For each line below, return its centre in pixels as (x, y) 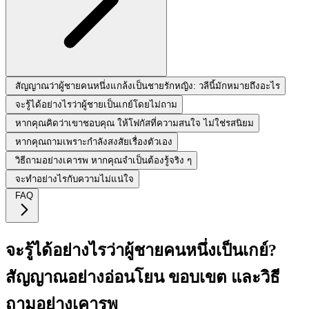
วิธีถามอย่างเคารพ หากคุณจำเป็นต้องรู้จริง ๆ (103, 160)
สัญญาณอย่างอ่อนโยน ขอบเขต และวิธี (143, 277)
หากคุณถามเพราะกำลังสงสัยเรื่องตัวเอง (94, 141)
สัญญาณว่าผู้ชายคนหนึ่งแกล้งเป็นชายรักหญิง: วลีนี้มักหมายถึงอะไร (148, 86)
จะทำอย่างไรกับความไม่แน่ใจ (74, 179)
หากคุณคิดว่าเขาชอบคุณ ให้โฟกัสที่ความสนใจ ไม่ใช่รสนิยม (134, 123)
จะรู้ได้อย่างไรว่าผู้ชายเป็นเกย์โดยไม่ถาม (96, 104)
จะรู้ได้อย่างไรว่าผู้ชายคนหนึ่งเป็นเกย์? (141, 250)
